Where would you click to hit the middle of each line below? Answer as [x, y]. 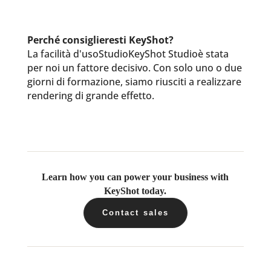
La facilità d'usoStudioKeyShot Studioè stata [128, 54]
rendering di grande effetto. [90, 96]
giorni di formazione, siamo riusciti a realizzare [134, 82]
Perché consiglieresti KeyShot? [100, 40]
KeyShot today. [135, 191]
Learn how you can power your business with [135, 177]
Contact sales [135, 213]
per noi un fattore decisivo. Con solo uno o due [134, 68]
